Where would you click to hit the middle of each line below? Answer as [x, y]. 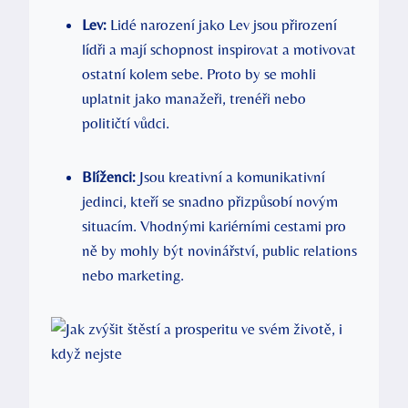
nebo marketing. [133, 275]
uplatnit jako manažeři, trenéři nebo [194, 98]
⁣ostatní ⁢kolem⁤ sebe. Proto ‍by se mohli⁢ [199, 73]
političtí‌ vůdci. [126, 122]
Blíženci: [109, 176]
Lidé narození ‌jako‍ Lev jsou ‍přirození [222, 24]
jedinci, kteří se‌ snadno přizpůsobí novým [210, 201]
